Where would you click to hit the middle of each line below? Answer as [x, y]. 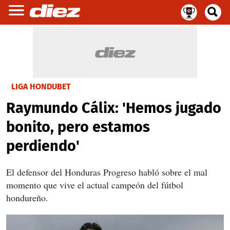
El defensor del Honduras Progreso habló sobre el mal [107, 172]
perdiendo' [43, 146]
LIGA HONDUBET [41, 87]
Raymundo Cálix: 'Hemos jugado [114, 108]
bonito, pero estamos [78, 127]
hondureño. [27, 198]
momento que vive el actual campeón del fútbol [95, 185]
